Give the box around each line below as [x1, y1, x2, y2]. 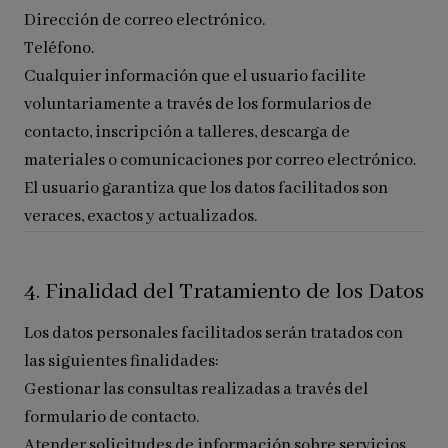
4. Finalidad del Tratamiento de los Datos [24, 278, 424, 306]
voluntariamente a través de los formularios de [24, 94, 372, 115]
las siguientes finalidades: [24, 351, 219, 372]
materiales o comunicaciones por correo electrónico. [24, 150, 416, 171]
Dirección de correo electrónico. [24, 10, 265, 31]
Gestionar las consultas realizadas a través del [24, 379, 368, 400]
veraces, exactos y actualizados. [24, 206, 257, 227]
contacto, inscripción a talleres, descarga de [24, 122, 350, 143]
